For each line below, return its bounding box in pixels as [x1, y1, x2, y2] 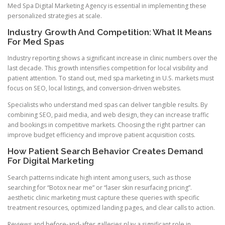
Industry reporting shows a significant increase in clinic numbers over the [8, 54, 217, 63]
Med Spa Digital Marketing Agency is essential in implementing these [8, 1, 206, 10]
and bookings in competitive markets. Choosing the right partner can [8, 121, 205, 130]
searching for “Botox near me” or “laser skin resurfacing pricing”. [8, 183, 192, 192]
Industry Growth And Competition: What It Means [8, 27, 212, 38]
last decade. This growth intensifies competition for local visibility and [8, 64, 208, 73]
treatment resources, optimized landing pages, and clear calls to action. [8, 203, 215, 212]
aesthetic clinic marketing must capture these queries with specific [8, 193, 199, 202]
